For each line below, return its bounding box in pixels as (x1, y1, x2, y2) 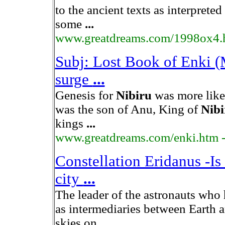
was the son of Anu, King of (55, 102, 201, 116)
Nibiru (116, 88, 152, 102)
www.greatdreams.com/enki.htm (55, 131, 218, 144)
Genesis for (55, 88, 116, 102)
